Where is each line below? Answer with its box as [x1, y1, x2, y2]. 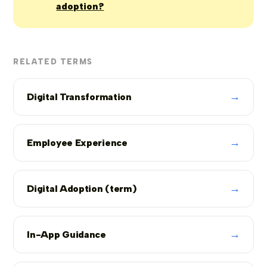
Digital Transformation [27, 91, 132, 103]
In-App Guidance [27, 228, 106, 240]
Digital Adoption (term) [27, 182, 136, 194]
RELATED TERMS [13, 57, 92, 66]
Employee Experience [27, 136, 128, 148]
